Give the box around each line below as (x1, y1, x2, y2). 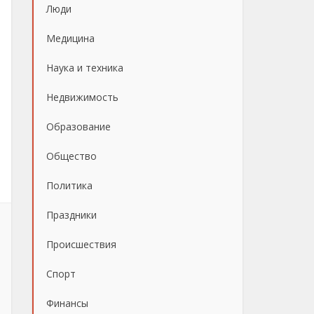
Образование (46, 120, 111, 133)
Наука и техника (46, 61, 123, 74)
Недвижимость (46, 90, 118, 104)
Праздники (46, 208, 97, 221)
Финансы (46, 296, 88, 310)
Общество (46, 149, 97, 163)
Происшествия (46, 238, 116, 251)
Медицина (46, 32, 95, 45)
